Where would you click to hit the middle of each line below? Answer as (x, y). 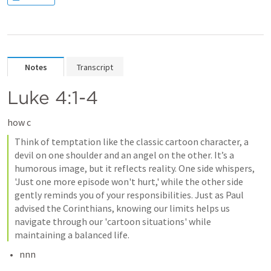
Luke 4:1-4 (53, 97)
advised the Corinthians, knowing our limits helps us (122, 208)
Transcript (95, 67)
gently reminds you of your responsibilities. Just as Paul (129, 195)
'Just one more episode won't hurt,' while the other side (129, 181)
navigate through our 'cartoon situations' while (113, 221)
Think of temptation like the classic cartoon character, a (132, 142)
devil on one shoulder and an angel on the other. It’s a (124, 155)
